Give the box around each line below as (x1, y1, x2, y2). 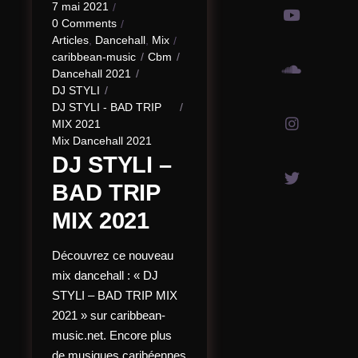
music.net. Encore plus (52, 328, 173, 342)
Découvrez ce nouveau (52, 249, 174, 262)
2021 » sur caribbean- (52, 308, 166, 322)
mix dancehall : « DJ (52, 268, 159, 282)
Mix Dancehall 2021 (52, 134, 153, 147)
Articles (52, 34, 89, 46)
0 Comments (52, 17, 117, 30)
